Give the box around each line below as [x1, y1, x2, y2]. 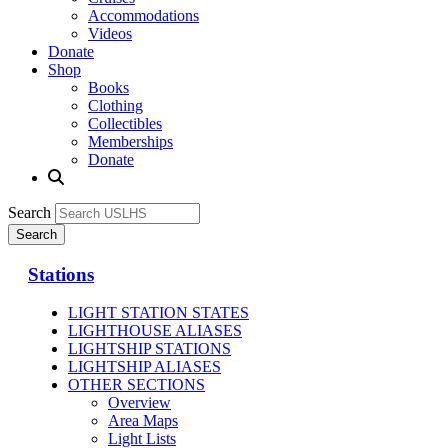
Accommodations [88, 6, 199, 24]
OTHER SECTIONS [68, 376, 205, 394]
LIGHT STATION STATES [68, 304, 249, 322]
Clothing [88, 96, 143, 114]
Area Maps [108, 412, 178, 430]
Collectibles [88, 114, 162, 132]
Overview [108, 394, 171, 412]
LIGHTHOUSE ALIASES [68, 322, 242, 340]
